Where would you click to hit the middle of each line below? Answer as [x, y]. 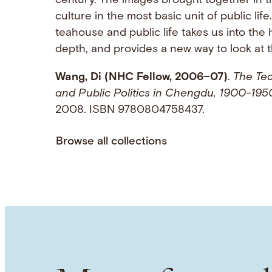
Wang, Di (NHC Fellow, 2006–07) [141, 77]
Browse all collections [111, 142]
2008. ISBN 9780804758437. [130, 110]
